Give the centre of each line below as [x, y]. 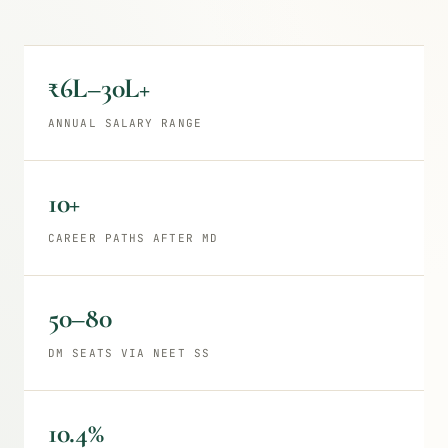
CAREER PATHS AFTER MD [133, 238]
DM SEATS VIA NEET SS [129, 353]
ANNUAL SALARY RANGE [125, 123]
